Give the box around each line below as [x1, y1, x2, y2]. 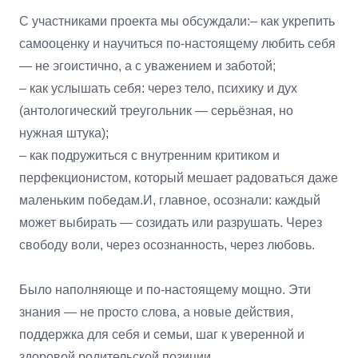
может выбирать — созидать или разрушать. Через [19, 216, 322, 229]
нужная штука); [19, 126, 109, 140]
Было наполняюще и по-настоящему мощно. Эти [19, 283, 311, 296]
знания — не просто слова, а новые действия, [19, 305, 293, 319]
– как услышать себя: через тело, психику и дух [19, 82, 297, 95]
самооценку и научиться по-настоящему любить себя [19, 37, 336, 50]
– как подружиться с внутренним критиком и [19, 149, 280, 162]
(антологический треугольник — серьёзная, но [19, 104, 293, 117]
